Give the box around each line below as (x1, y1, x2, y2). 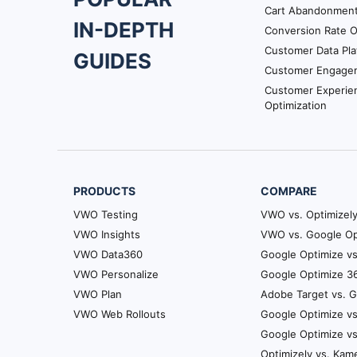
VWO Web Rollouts (73, 307, 166, 320)
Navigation (57, 24, 145, 45)
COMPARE (261, 183, 318, 198)
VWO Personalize (73, 267, 159, 280)
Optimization (265, 98, 327, 112)
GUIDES (73, 48, 151, 73)
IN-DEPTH (73, 17, 174, 42)
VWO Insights (73, 227, 140, 241)
